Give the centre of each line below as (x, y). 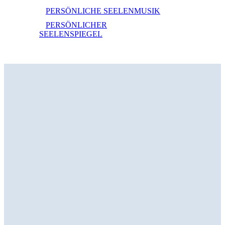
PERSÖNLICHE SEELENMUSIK (103, 11)
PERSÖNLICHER (76, 25)
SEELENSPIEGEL (71, 34)
